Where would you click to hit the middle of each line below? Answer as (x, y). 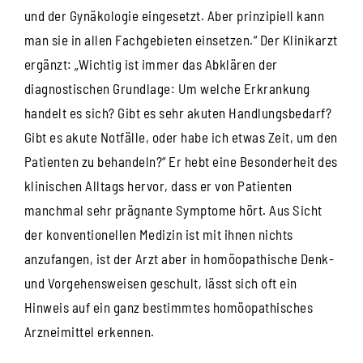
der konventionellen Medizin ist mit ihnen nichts (158, 234)
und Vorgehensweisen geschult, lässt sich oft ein (160, 282)
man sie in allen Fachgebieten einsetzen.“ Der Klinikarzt (181, 39)
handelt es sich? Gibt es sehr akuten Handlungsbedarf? (178, 112)
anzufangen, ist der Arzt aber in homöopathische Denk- (179, 258)
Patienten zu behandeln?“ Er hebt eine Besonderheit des (181, 161)
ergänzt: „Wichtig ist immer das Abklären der (151, 64)
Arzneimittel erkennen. (89, 331)
